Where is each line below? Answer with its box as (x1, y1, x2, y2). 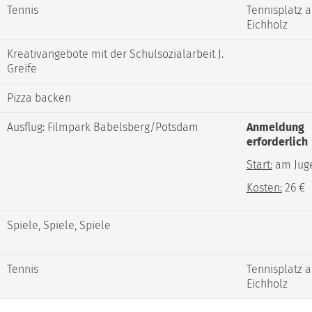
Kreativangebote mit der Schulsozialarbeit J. (6, 47, 224, 61)
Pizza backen (6, 91, 71, 105)
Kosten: (246, 181, 282, 195)
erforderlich (246, 135, 308, 149)
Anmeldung (246, 120, 304, 134)
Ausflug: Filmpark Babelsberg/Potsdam (6, 120, 198, 134)
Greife (6, 62, 37, 76)
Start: (246, 158, 272, 172)
